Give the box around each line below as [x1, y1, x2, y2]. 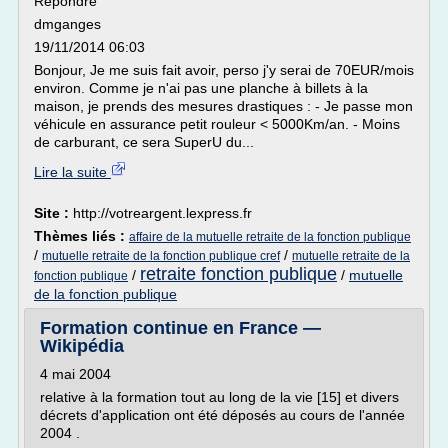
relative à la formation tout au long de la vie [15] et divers [40, 389, 399, 405]
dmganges [34, 16, 101, 32]
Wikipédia [40, 336, 124, 356]
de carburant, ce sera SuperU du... [34, 134, 254, 150]
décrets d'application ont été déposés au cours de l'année [40, 407, 405, 423]
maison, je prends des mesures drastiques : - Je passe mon [34, 98, 413, 114]
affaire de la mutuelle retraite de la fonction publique [129, 230, 411, 244]
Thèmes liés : [34, 228, 129, 244]
